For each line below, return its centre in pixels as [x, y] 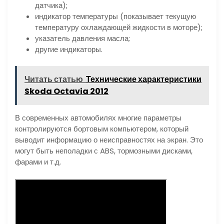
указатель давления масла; [82, 38]
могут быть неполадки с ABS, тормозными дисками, [104, 151]
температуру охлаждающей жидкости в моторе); [119, 27]
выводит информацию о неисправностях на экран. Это [109, 140]
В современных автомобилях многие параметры [98, 118]
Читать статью [54, 79]
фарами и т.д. [38, 162]
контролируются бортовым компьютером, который [102, 129]
